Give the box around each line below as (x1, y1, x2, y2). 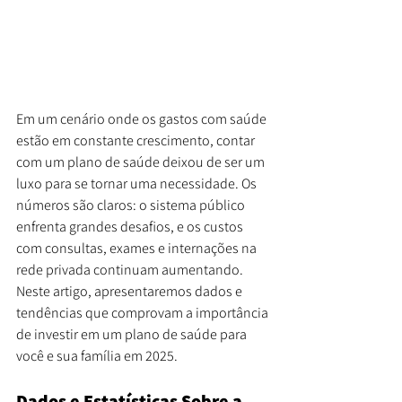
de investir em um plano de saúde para (16, 324, 249, 344)
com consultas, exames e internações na (16, 238, 259, 258)
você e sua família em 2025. (16, 345, 178, 365)
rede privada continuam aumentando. (16, 259, 246, 279)
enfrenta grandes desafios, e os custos (16, 216, 246, 236)
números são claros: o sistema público (16, 195, 248, 214)
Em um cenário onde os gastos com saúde (16, 109, 269, 128)
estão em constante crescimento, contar (16, 130, 258, 150)
